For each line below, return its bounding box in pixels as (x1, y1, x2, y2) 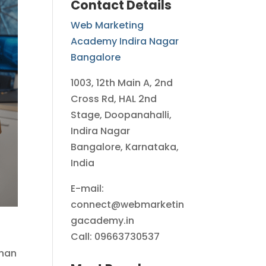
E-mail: (71, 182, 104, 196)
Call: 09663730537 (71, 230, 160, 244)
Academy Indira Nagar (71, 34, 179, 49)
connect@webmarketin (71, 198, 185, 212)
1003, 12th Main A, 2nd (71, 76, 173, 90)
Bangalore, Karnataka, (71, 140, 179, 154)
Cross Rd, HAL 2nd (71, 92, 157, 106)
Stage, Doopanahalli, (71, 108, 172, 122)
